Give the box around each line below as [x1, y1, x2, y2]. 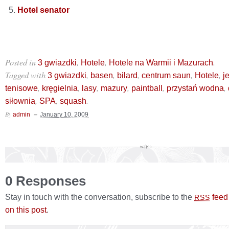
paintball [131, 83, 163, 93]
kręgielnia [42, 83, 78, 93]
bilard [117, 71, 138, 80]
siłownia [5, 96, 35, 106]
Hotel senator [17, 5, 70, 15]
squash [60, 96, 86, 106]
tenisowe [5, 83, 38, 93]
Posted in [5, 56, 38, 68]
